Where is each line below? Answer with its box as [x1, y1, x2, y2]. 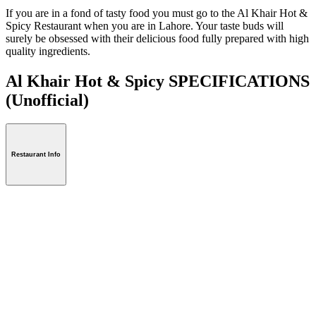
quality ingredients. [6, 44, 90, 57]
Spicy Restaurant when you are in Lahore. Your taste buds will [6, 19, 284, 32]
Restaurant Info [11, 151, 61, 159]
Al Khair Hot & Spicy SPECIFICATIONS [6, 71, 310, 90]
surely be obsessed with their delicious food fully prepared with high [6, 32, 309, 44]
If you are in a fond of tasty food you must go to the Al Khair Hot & [6, 6, 308, 19]
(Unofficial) [6, 90, 89, 109]
